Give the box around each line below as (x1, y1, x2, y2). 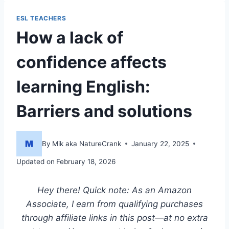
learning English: (16, 77, 150, 97)
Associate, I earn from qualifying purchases (26, 199, 203, 210)
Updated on (16, 157, 55, 166)
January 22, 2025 (131, 139, 190, 148)
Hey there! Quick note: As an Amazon (37, 185, 192, 196)
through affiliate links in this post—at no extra (21, 213, 208, 223)
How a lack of (16, 28, 123, 48)
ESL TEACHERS (16, 14, 66, 22)
